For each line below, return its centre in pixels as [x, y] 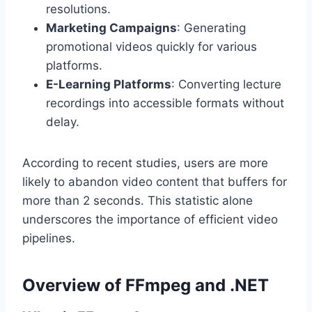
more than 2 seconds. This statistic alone [138, 201]
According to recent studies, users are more [145, 163]
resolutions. [78, 9]
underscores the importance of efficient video [150, 220]
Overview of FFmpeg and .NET [146, 286]
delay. [63, 122]
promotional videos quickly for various [151, 47]
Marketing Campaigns [111, 28]
